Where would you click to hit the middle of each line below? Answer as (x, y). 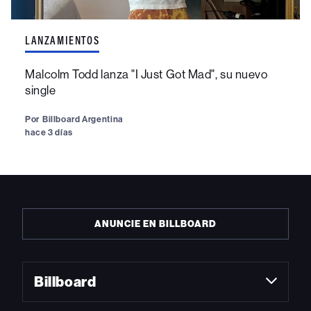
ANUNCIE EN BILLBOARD (155, 224)
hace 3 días (49, 132)
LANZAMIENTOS (62, 40)
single (41, 90)
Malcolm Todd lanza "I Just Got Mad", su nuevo (146, 74)
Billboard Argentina (83, 119)
